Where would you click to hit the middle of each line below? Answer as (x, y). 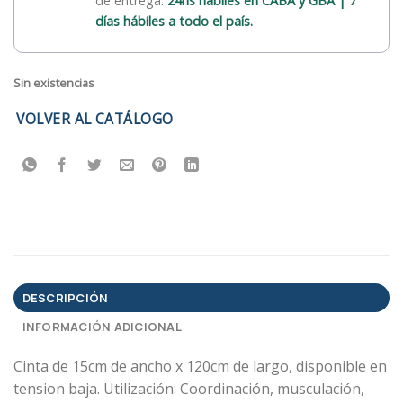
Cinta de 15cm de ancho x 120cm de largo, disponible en (200, 366)
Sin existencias (54, 83)
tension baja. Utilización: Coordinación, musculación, (189, 388)
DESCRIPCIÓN (65, 297)
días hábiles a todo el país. (174, 22)
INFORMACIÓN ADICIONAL (102, 326)
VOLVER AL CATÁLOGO (95, 118)
